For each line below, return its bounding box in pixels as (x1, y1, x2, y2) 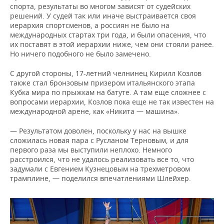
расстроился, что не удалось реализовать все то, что (10, 154, 194, 164)
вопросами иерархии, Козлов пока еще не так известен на (10, 97, 214, 106)
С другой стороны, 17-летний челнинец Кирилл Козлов (10, 68, 201, 78)
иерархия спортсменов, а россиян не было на (10, 20, 169, 30)
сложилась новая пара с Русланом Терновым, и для (10, 135, 188, 145)
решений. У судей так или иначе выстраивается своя (10, 11, 196, 20)
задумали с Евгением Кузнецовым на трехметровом (10, 164, 190, 173)
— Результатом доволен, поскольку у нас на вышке (10, 126, 186, 135)
